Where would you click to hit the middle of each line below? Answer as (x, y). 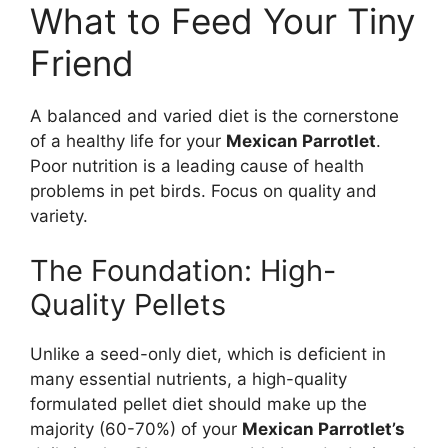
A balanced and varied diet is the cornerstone (214, 115)
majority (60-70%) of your (136, 429)
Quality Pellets (128, 305)
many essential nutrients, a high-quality (188, 379)
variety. (59, 215)
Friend (82, 62)
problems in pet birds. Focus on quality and (203, 190)
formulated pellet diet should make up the (198, 404)
